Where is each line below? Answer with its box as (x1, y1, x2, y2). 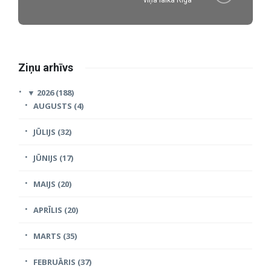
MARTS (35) (33, 230, 77, 242)
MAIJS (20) (33, 178, 71, 190)
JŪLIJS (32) (33, 126, 71, 138)
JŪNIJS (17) (33, 152, 73, 164)
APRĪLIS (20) (33, 204, 78, 216)
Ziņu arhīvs (18, 61, 73, 74)
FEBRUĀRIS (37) (33, 256, 91, 268)
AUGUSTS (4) (33, 100, 83, 112)
